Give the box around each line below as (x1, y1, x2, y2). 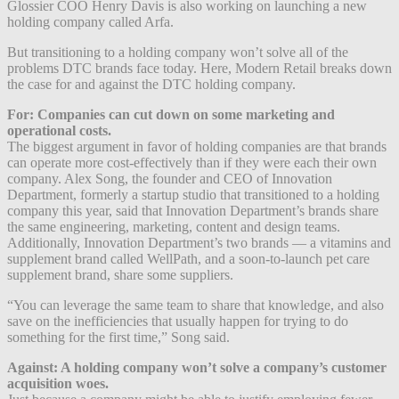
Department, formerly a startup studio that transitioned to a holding (7, 186, 379, 202)
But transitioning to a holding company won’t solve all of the (7, 44, 348, 60)
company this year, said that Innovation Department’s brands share (7, 202, 379, 218)
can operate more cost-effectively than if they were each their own (7, 154, 377, 170)
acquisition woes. (7, 375, 109, 391)
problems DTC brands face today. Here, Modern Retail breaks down (7, 60, 392, 76)
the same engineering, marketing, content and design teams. (7, 218, 340, 234)
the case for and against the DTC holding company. (7, 76, 296, 92)
